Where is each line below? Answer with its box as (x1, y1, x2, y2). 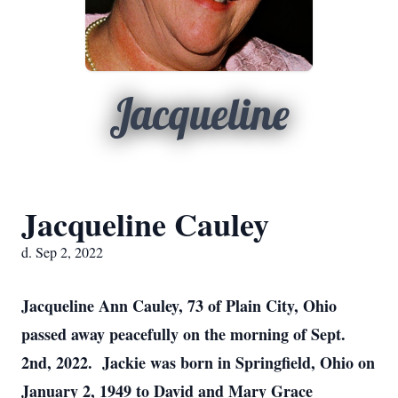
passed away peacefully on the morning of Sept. (21, 322, 346, 346)
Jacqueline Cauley (21, 201, 269, 247)
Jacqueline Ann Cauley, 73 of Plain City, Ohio (21, 294, 337, 317)
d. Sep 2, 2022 (21, 243, 103, 261)
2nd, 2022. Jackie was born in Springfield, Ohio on (21, 351, 375, 374)
